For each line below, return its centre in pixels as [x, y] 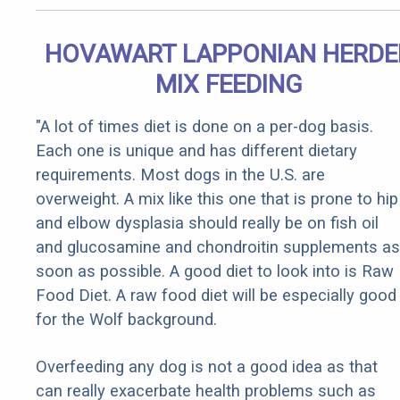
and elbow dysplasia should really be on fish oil [207, 223]
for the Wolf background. [126, 320]
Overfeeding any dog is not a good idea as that [207, 367]
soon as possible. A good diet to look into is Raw [215, 271]
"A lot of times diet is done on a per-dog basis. [204, 127]
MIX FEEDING [229, 85]
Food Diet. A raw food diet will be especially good [216, 296]
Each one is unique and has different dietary [196, 151]
